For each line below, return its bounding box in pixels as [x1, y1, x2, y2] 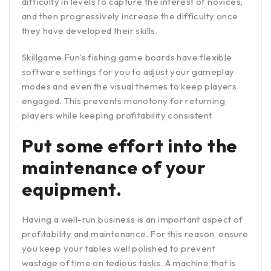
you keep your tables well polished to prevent [22, 242, 215, 254]
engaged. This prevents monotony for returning [22, 94, 225, 106]
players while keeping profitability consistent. [22, 109, 216, 121]
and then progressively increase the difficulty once [22, 10, 238, 22]
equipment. [22, 177, 126, 201]
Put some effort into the [22, 134, 237, 157]
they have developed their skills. [22, 24, 162, 36]
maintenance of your [22, 155, 206, 179]
